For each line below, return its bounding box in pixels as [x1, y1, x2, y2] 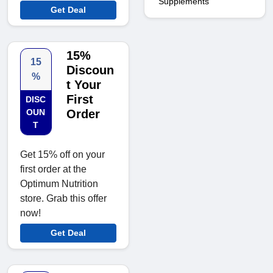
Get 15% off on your [20, 149, 105, 160]
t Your [66, 78, 101, 92]
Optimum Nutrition [20, 179, 98, 190]
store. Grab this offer [20, 193, 107, 204]
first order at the [20, 164, 87, 175]
